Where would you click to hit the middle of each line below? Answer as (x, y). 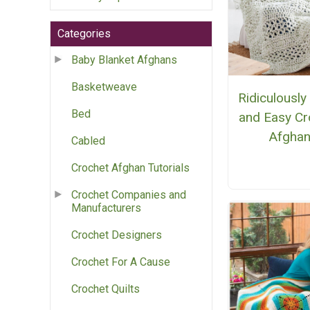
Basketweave (104, 87)
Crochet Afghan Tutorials (130, 168)
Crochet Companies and (129, 195)
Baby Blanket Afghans (124, 60)
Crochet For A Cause (121, 262)
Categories (84, 34)
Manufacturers (106, 208)
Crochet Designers (117, 235)
